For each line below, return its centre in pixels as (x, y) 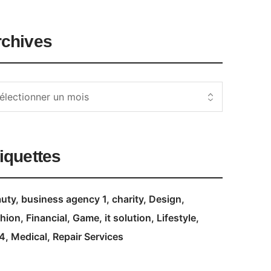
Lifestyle (176, 218)
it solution (128, 218)
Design (165, 199)
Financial (46, 218)
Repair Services (88, 237)
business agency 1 (64, 199)
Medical (29, 237)
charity (127, 199)
